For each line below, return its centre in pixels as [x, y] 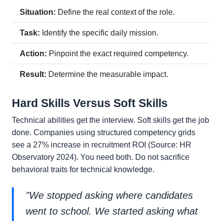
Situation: [38, 12]
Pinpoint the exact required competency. [118, 54]
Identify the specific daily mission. [99, 33]
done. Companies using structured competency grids [104, 133]
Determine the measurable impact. [107, 74]
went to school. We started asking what [112, 211]
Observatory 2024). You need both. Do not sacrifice [101, 157]
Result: [33, 74]
